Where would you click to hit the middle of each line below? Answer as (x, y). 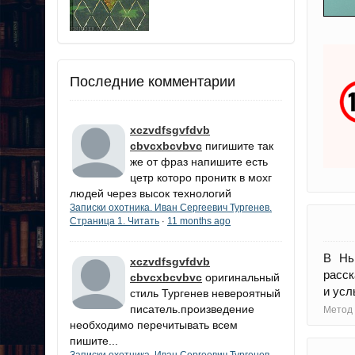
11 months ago (199, 221)
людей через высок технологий (151, 193)
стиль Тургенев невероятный (205, 293)
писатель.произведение (192, 309)
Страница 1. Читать (115, 221)
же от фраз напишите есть (199, 161)
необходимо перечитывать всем (154, 324)
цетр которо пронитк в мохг (201, 177)
